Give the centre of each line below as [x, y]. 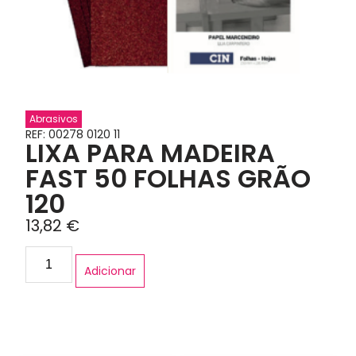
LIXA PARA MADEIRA [151, 153]
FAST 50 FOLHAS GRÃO [168, 178]
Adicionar [110, 271]
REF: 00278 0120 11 [73, 134]
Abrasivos [54, 118]
